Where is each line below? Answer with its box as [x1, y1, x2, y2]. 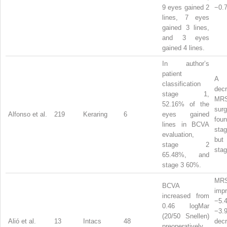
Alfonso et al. [8, 110, 47, 118]
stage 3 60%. [162, 161, 201, 169]
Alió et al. [8, 217, 36, 225]
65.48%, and [162, 150, 209, 159]
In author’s [162, 59, 209, 67]
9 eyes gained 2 [162, 3, 209, 11]
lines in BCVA [162, 120, 209, 128]
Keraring [83, 110, 107, 118]
